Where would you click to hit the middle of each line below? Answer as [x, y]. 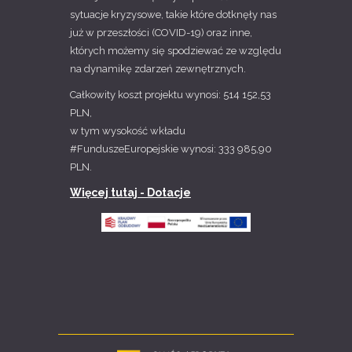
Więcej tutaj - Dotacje [130, 192]
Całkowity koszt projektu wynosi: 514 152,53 [170, 94]
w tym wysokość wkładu [128, 130]
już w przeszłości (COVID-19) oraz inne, [161, 32]
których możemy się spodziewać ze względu [176, 50]
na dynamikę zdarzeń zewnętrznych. [158, 68]
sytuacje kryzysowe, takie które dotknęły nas [173, 14]
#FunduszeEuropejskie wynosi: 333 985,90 [171, 148]
